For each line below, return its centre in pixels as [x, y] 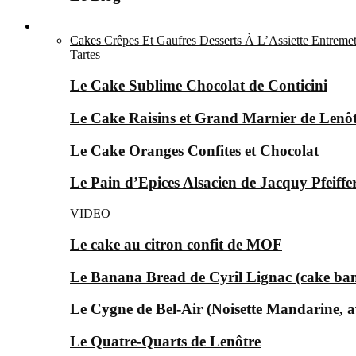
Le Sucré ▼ [69, 26]
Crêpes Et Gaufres [150, 41]
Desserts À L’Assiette [254, 41]
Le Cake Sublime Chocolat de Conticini [199, 86]
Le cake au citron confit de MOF [176, 244]
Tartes [85, 55]
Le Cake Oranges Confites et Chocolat [194, 150]
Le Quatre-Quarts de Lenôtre [165, 341]
